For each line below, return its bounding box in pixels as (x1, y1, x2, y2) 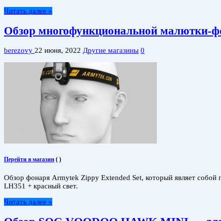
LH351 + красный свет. (4, 182, 78, 190)
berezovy (4, 46, 35, 55)
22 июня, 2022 (35, 46, 81, 55)
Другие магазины (83, 46, 139, 55)
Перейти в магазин (4, 156, 54, 163)
